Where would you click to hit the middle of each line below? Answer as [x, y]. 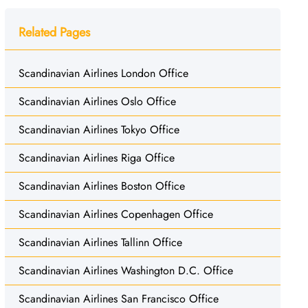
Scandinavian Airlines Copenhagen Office [115, 214]
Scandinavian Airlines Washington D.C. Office [125, 270]
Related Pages [54, 32]
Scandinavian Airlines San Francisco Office [118, 298]
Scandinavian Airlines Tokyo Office [99, 129]
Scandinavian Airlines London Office [103, 73]
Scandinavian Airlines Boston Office [101, 186]
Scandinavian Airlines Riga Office [96, 157]
